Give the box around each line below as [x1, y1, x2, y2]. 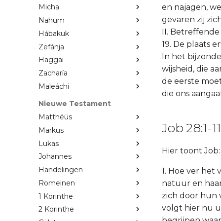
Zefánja [38, 42, 64, 51]
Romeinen [38, 178, 75, 187]
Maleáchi [38, 81, 69, 91]
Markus [38, 125, 64, 135]
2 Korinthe [38, 205, 74, 214]
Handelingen [38, 165, 83, 175]
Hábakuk [38, 29, 69, 38]
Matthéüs [38, 112, 72, 122]
